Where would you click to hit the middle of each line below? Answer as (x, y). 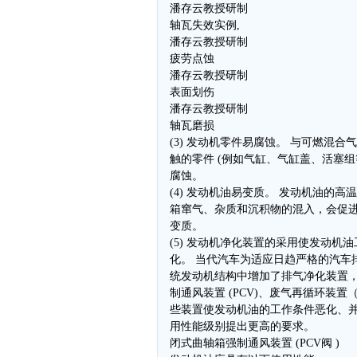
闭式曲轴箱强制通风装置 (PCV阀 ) (255, 343)
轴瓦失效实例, (205, 25)
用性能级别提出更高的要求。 (242, 326)
